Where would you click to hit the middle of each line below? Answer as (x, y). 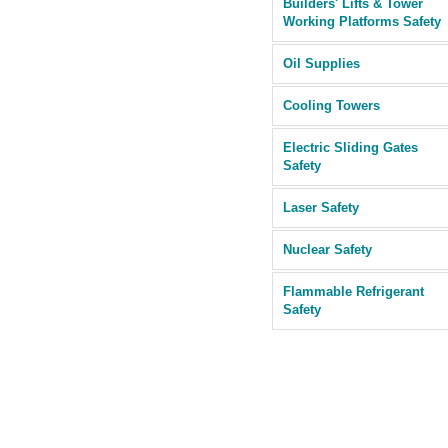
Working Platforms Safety (362, 21)
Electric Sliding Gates (350, 147)
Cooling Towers (331, 105)
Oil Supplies (321, 63)
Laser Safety (321, 207)
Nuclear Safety (327, 249)
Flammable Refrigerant (353, 291)
